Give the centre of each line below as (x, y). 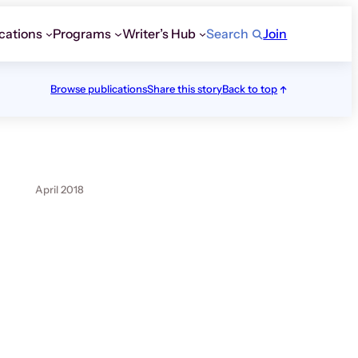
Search (228, 34)
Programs (82, 34)
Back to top (250, 89)
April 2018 (60, 189)
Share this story (185, 89)
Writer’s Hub (159, 34)
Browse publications (99, 89)
